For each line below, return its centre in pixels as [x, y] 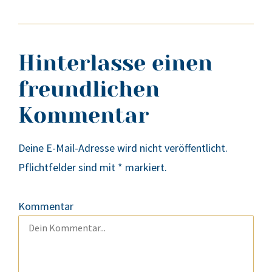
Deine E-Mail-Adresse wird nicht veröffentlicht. [123, 148]
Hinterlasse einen [115, 63]
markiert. [145, 168]
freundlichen [89, 90]
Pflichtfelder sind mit [68, 168]
